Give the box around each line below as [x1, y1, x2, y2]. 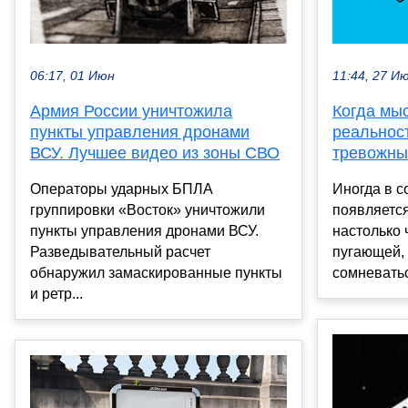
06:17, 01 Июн [30, 68, 115, 83]
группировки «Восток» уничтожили [30, 201, 265, 218]
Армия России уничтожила [30, 101, 232, 120]
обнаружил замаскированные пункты [30, 264, 282, 280]
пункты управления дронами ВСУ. [30, 222, 259, 239]
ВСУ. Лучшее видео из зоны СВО [30, 143, 280, 162]
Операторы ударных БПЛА [30, 180, 213, 197]
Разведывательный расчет [30, 243, 210, 260]
